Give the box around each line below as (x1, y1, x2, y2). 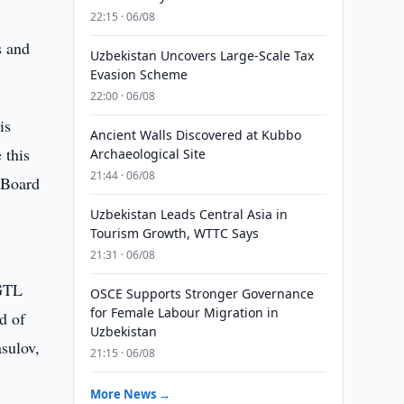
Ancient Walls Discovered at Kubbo (89, 126, 301, 143)
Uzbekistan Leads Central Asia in (89, 206, 288, 223)
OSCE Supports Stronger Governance (89, 285, 314, 302)
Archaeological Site (89, 145, 206, 162)
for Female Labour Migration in (89, 304, 279, 321)
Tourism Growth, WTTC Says (89, 225, 259, 242)
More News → (89, 386, 170, 402)
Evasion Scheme (89, 66, 188, 83)
